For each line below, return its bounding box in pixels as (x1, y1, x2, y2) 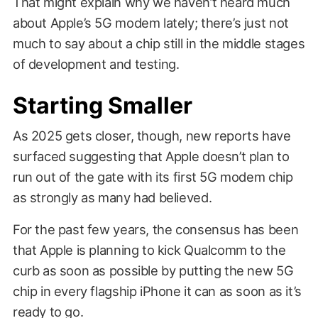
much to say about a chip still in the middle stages (12, 35, 305, 52)
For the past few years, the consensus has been (12, 221, 299, 238)
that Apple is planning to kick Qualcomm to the (12, 242, 286, 258)
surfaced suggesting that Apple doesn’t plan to (12, 148, 290, 165)
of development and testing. (12, 56, 180, 72)
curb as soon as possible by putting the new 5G (12, 263, 294, 279)
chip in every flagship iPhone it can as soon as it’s (12, 283, 302, 300)
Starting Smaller (12, 92, 192, 120)
